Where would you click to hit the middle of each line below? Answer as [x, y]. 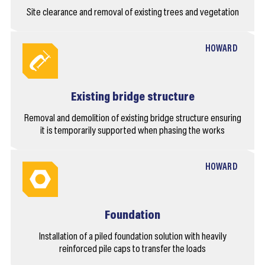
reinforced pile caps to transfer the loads [132, 250]
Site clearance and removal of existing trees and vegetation [132, 13]
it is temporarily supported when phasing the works [132, 132]
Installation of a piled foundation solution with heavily [132, 237]
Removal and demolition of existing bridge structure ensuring [132, 119]
